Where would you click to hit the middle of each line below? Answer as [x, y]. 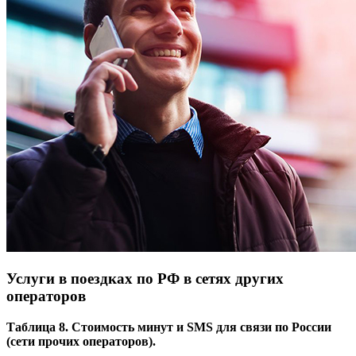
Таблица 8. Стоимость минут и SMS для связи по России [169, 327]
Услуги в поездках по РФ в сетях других [145, 279]
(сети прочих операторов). [81, 341]
